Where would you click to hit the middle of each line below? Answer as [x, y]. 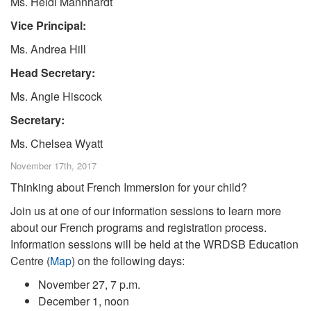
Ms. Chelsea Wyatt [57, 143]
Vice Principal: [48, 25]
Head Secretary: [53, 73]
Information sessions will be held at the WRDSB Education [154, 244]
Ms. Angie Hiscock [56, 96]
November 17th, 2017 [53, 166]
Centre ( [30, 261]
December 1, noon [84, 301]
